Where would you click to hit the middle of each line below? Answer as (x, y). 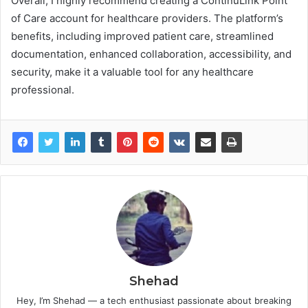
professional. (43, 90)
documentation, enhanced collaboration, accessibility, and (151, 54)
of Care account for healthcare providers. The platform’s (147, 19)
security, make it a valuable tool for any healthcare (132, 72)
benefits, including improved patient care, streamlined (142, 36)
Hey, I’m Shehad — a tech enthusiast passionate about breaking (154, 301)
